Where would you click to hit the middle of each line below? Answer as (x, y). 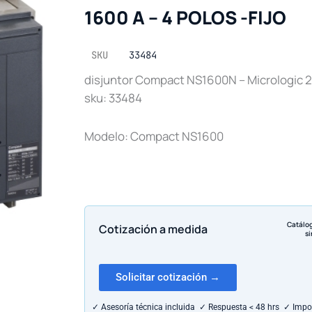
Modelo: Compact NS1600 (154, 136)
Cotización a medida (153, 229)
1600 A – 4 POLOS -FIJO (185, 17)
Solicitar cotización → (168, 278)
